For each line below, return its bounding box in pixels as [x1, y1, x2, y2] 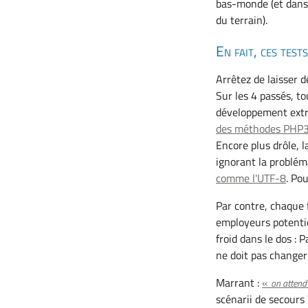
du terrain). [216, 11, 268, 28]
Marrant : [216, 274, 263, 291]
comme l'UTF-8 [216, 169, 287, 186]
